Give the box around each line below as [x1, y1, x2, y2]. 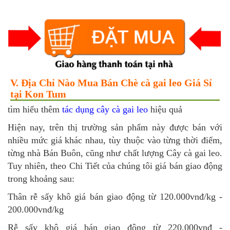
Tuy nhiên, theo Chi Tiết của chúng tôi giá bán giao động [8, 161, 222, 171]
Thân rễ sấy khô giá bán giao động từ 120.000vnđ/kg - [8, 191, 222, 202]
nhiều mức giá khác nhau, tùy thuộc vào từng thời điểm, [8, 135, 222, 146]
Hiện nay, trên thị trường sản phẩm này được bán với [8, 122, 222, 133]
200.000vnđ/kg [8, 204, 64, 215]
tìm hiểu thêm [8, 104, 62, 115]
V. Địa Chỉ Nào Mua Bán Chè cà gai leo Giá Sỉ [10, 77, 212, 89]
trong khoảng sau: [8, 174, 74, 184]
